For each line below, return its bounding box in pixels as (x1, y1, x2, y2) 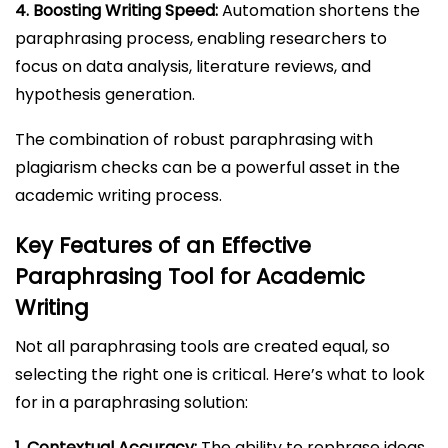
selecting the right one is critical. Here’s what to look (15, 362, 425, 386)
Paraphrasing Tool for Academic (15, 261, 365, 291)
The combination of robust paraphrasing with (15, 127, 373, 151)
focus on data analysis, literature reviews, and (15, 54, 371, 78)
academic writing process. (15, 183, 222, 207)
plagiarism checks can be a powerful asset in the (15, 155, 400, 179)
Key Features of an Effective (15, 230, 311, 260)
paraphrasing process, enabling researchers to (15, 26, 387, 50)
